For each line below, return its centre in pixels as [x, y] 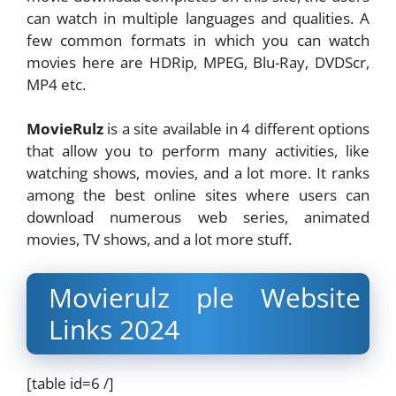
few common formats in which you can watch [198, 40]
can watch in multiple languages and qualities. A [198, 18]
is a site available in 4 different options [236, 129]
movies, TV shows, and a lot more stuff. [159, 240]
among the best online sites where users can [198, 195]
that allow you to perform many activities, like [198, 151]
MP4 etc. [56, 84]
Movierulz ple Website [205, 297]
